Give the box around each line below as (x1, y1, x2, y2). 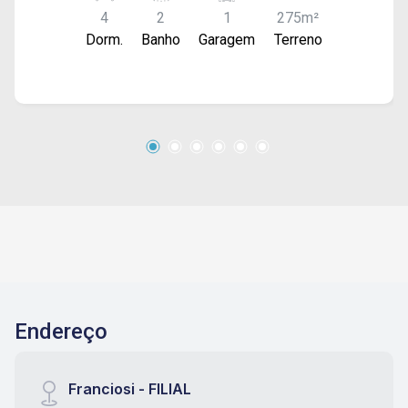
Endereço (15, 318, 107, 344)
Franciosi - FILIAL (68, 379, 192, 398)
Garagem (199, 30, 256, 48)
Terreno (273, 30, 322, 48)
